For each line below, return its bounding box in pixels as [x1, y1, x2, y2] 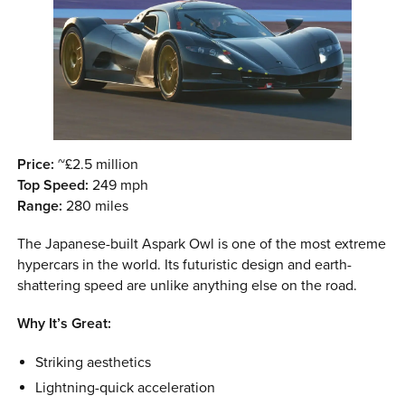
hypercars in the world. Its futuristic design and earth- [17, 255, 353, 274]
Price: [17, 155, 55, 174]
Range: [17, 196, 63, 215]
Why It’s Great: [17, 315, 112, 334]
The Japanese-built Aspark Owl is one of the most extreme [17, 234, 387, 253]
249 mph [89, 175, 149, 194]
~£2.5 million [54, 155, 139, 174]
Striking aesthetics [34, 353, 151, 372]
